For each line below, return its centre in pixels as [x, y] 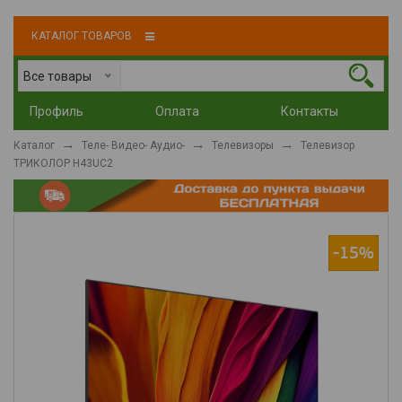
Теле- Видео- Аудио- [133, 146]
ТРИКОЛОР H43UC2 [65, 163]
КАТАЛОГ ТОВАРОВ [82, 36]
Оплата [178, 112]
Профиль [57, 112]
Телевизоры [243, 146]
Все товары [57, 77]
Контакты [310, 112]
